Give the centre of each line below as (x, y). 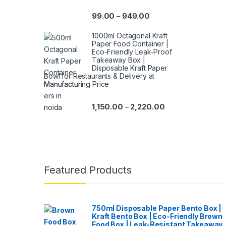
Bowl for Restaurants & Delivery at (99, 76)
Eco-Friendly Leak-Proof (132, 52)
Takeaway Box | (119, 60)
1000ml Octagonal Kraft (130, 36)
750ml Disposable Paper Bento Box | (157, 208)
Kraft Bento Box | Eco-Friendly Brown (157, 216)
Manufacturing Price (77, 84)
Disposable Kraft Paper (130, 68)
